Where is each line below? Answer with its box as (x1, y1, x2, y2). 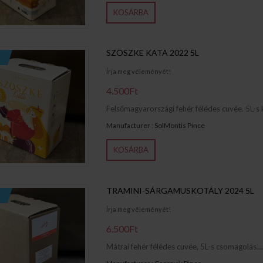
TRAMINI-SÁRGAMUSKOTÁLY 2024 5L (106, 185, 254, 195)
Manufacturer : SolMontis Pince (106, 121, 205, 130)
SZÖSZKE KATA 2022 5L (106, 48, 199, 58)
